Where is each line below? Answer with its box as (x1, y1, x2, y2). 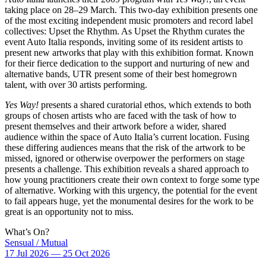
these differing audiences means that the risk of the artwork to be (5, 142, 245, 153)
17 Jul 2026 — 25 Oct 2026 (5, 248, 110, 258)
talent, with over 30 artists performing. (5, 80, 147, 90)
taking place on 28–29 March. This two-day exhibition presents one (5, 5, 258, 15)
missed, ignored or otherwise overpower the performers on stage (5, 153, 245, 163)
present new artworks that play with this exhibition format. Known (5, 47, 254, 58)
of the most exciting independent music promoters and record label (5, 15, 253, 26)
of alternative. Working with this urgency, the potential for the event (5, 185, 257, 195)
